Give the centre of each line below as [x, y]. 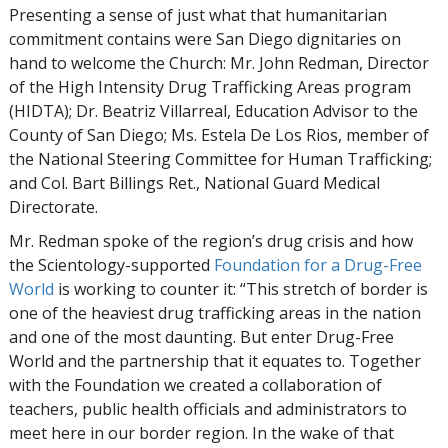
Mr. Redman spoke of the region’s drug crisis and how [211, 241]
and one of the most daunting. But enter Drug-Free [201, 337]
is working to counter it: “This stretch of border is [241, 289]
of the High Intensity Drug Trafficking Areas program [210, 87]
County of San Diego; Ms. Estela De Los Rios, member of [219, 135]
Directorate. [53, 207]
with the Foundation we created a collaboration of [195, 385]
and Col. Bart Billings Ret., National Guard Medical [194, 183]
